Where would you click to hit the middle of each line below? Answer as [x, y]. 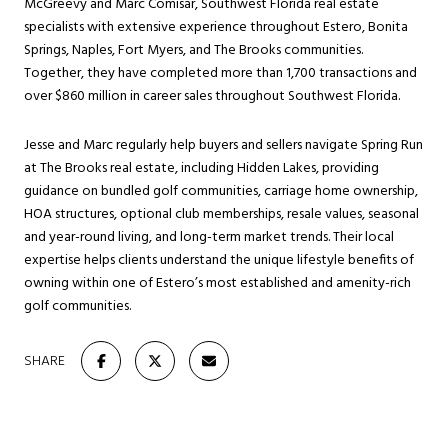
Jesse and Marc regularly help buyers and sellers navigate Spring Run [223, 146]
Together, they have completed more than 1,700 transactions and [220, 73]
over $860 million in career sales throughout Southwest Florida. [212, 96]
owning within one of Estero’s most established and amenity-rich [217, 284]
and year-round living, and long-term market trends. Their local [209, 238]
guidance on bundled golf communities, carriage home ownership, [221, 192]
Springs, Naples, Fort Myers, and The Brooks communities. [193, 50]
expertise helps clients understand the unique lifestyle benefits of [219, 261]
